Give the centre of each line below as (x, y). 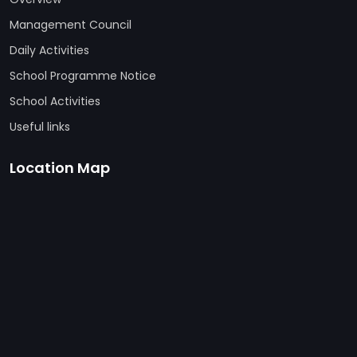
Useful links (40, 127)
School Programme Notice (83, 76)
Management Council (71, 25)
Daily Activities (49, 50)
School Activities (55, 101)
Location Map (60, 168)
